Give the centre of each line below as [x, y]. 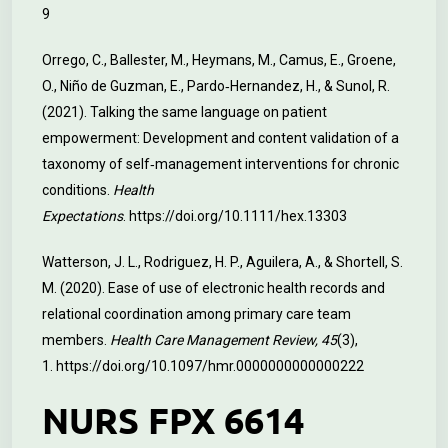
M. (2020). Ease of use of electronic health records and [213, 288]
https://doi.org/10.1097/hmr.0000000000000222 [210, 366]
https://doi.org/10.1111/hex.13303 [238, 216]
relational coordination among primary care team [196, 314]
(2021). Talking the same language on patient [184, 112]
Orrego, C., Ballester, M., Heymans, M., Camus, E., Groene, [219, 60]
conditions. [77, 190]
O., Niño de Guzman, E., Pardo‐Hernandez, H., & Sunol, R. [216, 86]
